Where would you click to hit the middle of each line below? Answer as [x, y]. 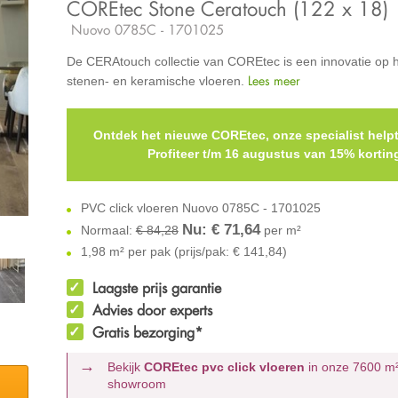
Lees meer [274, 80]
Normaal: [106, 230]
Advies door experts [152, 310]
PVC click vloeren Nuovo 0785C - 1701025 [199, 207]
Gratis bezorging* [147, 332]
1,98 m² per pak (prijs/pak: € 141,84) [182, 251]
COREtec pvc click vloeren [225, 366]
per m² [280, 230]
